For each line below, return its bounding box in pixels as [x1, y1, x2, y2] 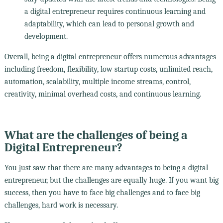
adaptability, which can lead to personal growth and [24, 19, 194, 28]
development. [24, 31, 68, 41]
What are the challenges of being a [4, 127, 188, 142]
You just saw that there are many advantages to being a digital [4, 163, 208, 172]
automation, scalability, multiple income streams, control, [4, 77, 191, 86]
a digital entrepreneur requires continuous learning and [24, 6, 206, 16]
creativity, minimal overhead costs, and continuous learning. [4, 89, 201, 99]
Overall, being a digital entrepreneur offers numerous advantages [4, 52, 216, 61]
